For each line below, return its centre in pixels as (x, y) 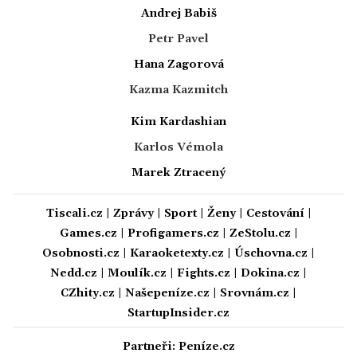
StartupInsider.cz (178, 314)
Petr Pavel (178, 39)
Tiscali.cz (74, 214)
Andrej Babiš (178, 14)
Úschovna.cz (271, 254)
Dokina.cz (270, 274)
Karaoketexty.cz (177, 254)
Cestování (275, 214)
